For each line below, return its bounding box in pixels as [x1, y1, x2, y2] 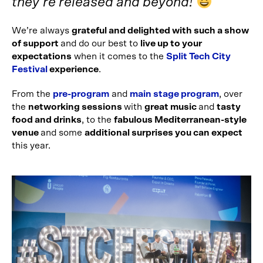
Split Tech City [166, 52, 231, 62]
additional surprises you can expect [85, 128, 242, 138]
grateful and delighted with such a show [72, 26, 249, 36]
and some [41, 128, 85, 138]
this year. [12, 141, 50, 151]
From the [12, 89, 53, 99]
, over [219, 89, 242, 99]
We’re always [12, 26, 72, 36]
